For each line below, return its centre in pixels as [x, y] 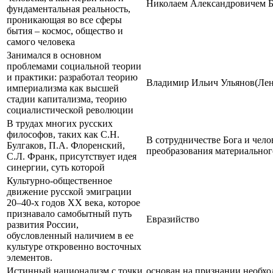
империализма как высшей [63, 88]
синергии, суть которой [56, 167]
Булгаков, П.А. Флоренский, [66, 145]
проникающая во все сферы [64, 19]
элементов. [30, 257]
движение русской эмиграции [69, 191]
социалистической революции [70, 110]
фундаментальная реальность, [69, 9]
